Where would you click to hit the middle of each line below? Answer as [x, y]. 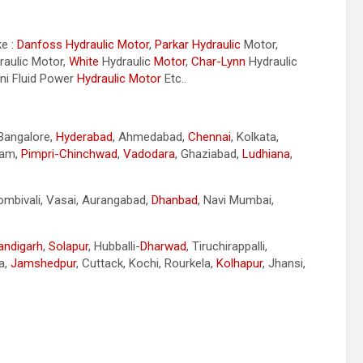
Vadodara [149, 154]
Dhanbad [175, 201]
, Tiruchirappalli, [227, 247]
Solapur [68, 247]
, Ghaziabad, [209, 154]
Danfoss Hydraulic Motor [83, 45]
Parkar [172, 45]
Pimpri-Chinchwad [69, 154]
